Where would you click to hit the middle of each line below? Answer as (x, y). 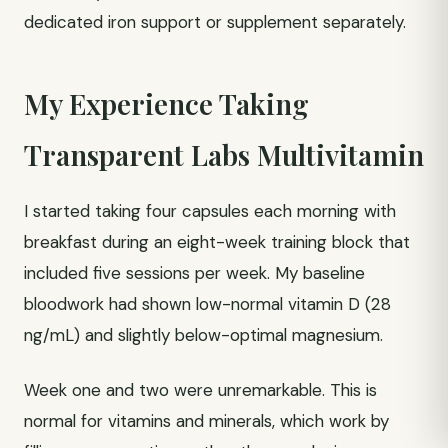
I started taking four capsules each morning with (210, 211)
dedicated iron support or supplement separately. (215, 22)
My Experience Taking (166, 103)
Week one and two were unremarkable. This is (200, 390)
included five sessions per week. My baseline (194, 273)
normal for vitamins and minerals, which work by (206, 421)
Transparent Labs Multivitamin (224, 154)
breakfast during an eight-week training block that (217, 242)
